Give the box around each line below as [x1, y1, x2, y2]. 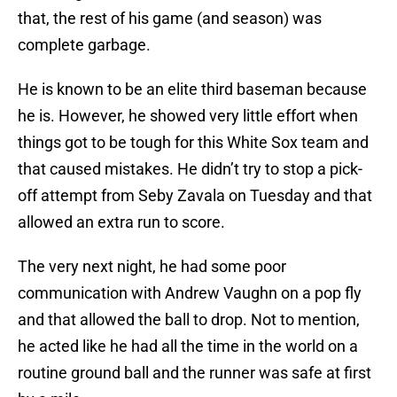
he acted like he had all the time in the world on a [18, 337, 358, 356]
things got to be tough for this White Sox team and [18, 133, 369, 152]
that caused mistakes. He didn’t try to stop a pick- [18, 160, 362, 179]
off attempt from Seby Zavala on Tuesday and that [18, 186, 372, 206]
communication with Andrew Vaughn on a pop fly [18, 284, 362, 303]
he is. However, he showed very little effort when [18, 106, 358, 126]
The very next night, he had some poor [18, 257, 286, 276]
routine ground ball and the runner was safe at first [18, 363, 371, 383]
